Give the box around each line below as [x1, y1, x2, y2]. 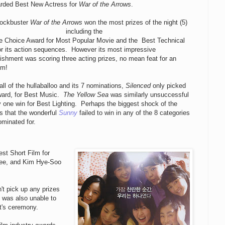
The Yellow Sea [63, 90, 109, 98]
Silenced [126, 81, 151, 89]
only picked [151, 81, 186, 89]
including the [66, 27, 103, 35]
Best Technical [142, 36, 185, 44]
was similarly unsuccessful [108, 90, 189, 98]
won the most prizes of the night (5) [82, 18, 187, 26]
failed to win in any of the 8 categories [77, 108, 190, 117]
